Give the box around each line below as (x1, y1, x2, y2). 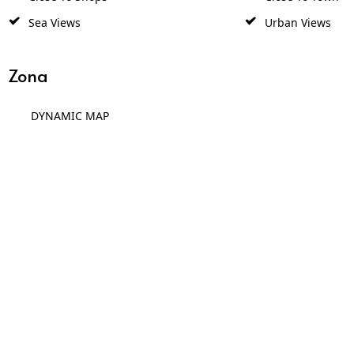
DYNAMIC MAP (30, 108, 109, 124)
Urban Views (261, 14, 331, 30)
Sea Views (24, 14, 81, 30)
